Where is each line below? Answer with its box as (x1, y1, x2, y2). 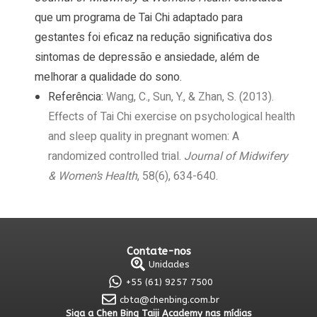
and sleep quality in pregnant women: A (47, 128, 239, 146)
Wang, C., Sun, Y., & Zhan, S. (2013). (105, 88, 274, 106)
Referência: (47, 88, 106, 106)
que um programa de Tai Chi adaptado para (35, 9, 243, 27)
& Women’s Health (47, 168, 137, 185)
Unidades (149, 258, 190, 270)
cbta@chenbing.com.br (119, 294, 219, 305)
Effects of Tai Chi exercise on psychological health (47, 108, 295, 126)
